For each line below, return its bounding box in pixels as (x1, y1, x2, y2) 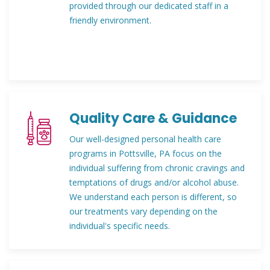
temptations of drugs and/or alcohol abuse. (69, 177, 239, 188)
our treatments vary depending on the (69, 206, 218, 217)
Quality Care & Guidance (69, 109, 237, 128)
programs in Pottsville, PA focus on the (69, 148, 222, 159)
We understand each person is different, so (69, 191, 237, 202)
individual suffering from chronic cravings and (69, 162, 245, 174)
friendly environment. (69, 14, 151, 26)
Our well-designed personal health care (69, 133, 221, 145)
